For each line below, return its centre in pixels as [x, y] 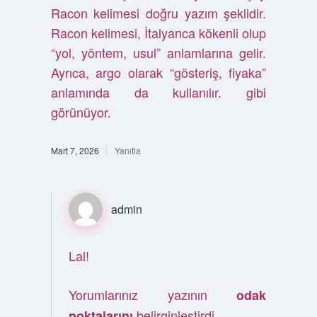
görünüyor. [81, 112]
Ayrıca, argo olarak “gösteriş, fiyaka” [158, 72]
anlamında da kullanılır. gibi [158, 92]
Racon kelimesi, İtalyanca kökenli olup [158, 33]
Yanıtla [127, 150]
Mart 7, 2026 [75, 150]
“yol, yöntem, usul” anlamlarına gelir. [158, 52]
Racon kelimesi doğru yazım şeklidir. [158, 13]
